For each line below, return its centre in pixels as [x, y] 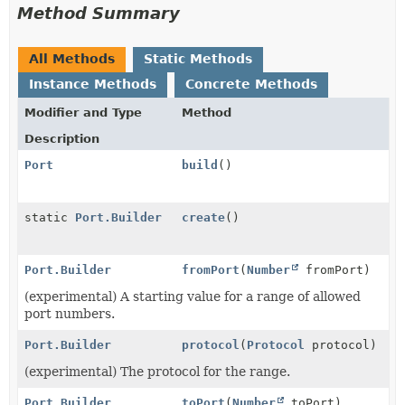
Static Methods [198, 58]
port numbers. [70, 313]
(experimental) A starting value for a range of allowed [193, 296]
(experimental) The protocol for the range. [157, 371]
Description [62, 138]
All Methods [72, 58]
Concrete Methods [251, 84]
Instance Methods [93, 84]
